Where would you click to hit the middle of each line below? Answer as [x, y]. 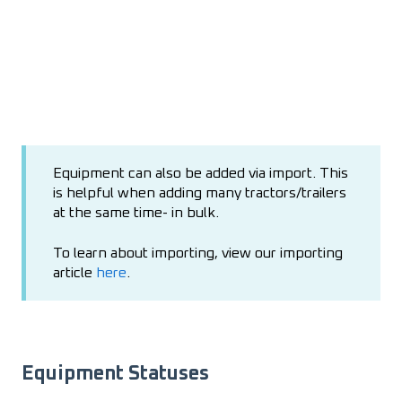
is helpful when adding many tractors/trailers [200, 193]
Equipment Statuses [115, 375]
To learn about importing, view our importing [198, 253]
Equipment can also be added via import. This [201, 174]
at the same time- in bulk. [138, 213]
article [74, 272]
